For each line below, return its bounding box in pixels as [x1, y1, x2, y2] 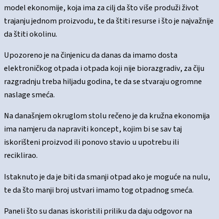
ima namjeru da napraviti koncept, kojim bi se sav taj [4, 123, 182, 135]
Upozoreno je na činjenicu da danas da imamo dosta [4, 49, 177, 62]
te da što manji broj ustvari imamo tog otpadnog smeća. [4, 184, 194, 196]
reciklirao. [4, 150, 38, 162]
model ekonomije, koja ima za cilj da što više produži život [4, 1, 199, 14]
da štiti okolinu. [4, 28, 57, 40]
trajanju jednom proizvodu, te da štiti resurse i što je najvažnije [4, 15, 214, 27]
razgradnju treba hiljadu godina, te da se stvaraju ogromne [4, 76, 202, 88]
